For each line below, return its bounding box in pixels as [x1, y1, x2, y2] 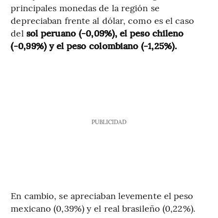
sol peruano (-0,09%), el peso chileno [26, 26, 184, 39]
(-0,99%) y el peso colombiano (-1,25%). [11, 39, 177, 52]
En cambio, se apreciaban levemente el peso [11, 189, 194, 201]
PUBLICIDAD [91, 117, 127, 126]
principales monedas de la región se [11, 1, 160, 14]
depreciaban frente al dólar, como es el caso [11, 14, 194, 26]
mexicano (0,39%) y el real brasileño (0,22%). [11, 201, 195, 214]
